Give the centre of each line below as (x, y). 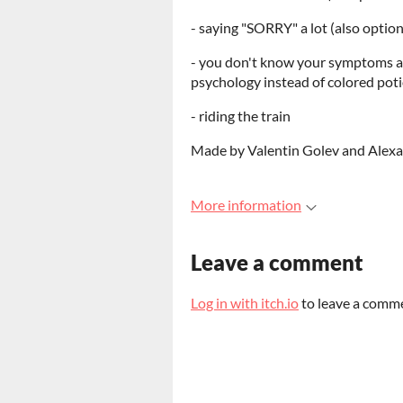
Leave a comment (277, 262)
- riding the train (241, 116)
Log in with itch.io (245, 303)
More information (246, 205)
